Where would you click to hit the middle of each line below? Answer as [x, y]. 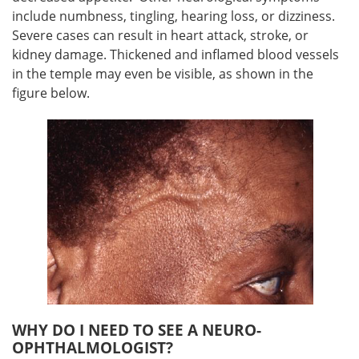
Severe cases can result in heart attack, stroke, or [160, 35]
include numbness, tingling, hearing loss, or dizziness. [173, 16]
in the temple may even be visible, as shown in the [163, 74]
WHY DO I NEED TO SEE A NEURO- [137, 330]
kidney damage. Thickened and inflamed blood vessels [175, 54]
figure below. [51, 93]
